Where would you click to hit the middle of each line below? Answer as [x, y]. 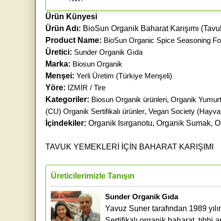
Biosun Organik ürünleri [129, 99]
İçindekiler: [66, 123]
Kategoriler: [67, 99]
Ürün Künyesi [71, 16]
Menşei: [61, 75]
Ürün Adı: [63, 28]
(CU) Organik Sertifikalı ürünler [95, 111]
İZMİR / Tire [87, 87]
